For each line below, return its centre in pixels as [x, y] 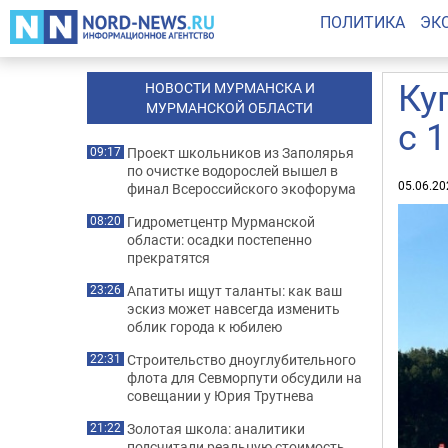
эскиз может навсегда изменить [233, 308]
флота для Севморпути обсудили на [244, 377]
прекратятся [168, 257]
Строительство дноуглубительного [241, 359]
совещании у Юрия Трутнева [220, 395]
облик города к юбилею [204, 326]
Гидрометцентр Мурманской [221, 221]
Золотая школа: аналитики [216, 428]
